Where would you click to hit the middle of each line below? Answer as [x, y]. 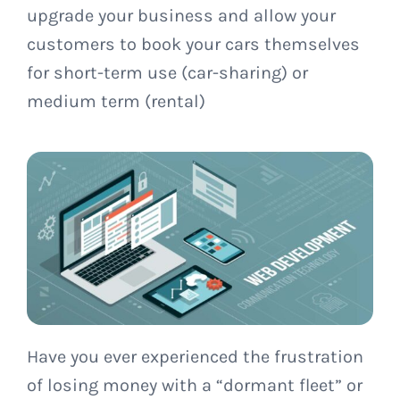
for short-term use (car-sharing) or [167, 73]
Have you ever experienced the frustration [195, 357]
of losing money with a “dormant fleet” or [194, 386]
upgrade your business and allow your [181, 16]
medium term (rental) [116, 101]
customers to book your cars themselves [193, 44]
